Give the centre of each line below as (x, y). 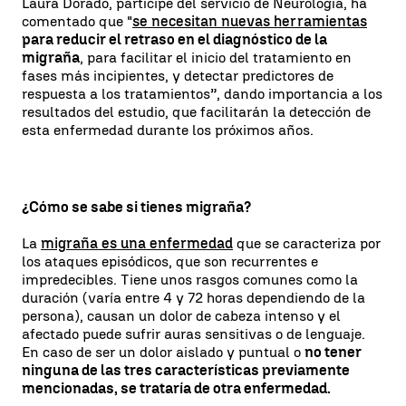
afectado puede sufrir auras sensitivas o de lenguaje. (193, 334)
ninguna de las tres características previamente (186, 370)
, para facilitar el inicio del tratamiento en (216, 58)
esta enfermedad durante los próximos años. (168, 130)
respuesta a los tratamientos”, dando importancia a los (202, 94)
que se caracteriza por (307, 243)
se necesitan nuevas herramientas (250, 21)
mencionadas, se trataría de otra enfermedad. (176, 388)
